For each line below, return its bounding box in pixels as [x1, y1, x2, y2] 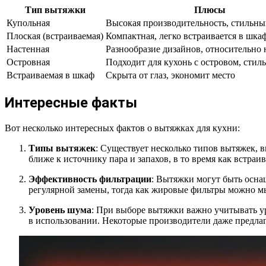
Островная [7, 56, 50, 67]
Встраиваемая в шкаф [7, 69, 94, 80]
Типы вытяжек [28, 142, 96, 153]
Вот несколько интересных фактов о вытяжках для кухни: [5, 122, 240, 133]
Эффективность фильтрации [28, 173, 151, 184]
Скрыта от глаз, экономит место [106, 69, 235, 80]
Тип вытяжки [24, 4, 85, 15]
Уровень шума [28, 204, 91, 215]
